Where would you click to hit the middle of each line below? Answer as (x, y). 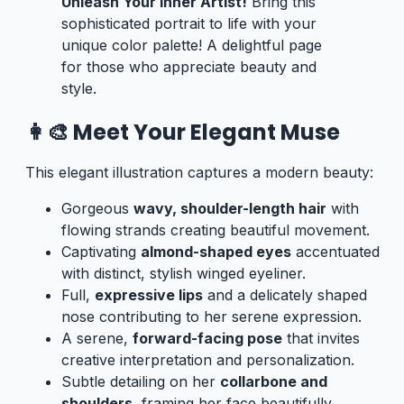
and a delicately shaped (285, 295)
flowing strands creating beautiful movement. (216, 230)
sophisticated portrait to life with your (189, 24)
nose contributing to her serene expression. (211, 317)
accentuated (335, 252)
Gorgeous (97, 208)
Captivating (101, 252)
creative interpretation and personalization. (208, 360)
